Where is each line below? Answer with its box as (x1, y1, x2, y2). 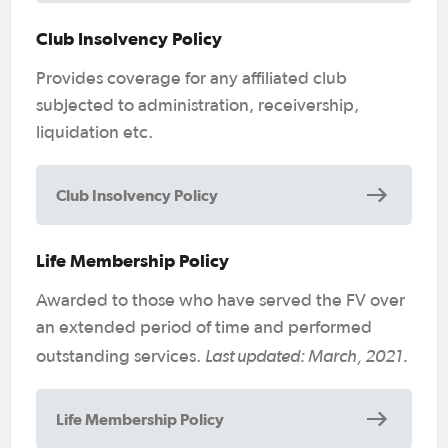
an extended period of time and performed (36, 318, 372, 337)
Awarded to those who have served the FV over (36, 291, 405, 310)
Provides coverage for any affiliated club (36, 69, 347, 88)
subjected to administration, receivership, (36, 96, 359, 115)
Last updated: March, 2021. (205, 344, 411, 366)
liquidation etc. (36, 123, 153, 142)
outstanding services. (36, 347, 205, 366)
